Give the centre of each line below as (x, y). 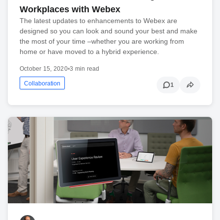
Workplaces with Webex (70, 10)
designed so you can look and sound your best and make (109, 31)
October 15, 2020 (44, 69)
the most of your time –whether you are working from (102, 41)
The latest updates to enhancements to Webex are (98, 21)
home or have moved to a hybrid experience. (89, 52)
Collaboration (42, 84)
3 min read (85, 69)
